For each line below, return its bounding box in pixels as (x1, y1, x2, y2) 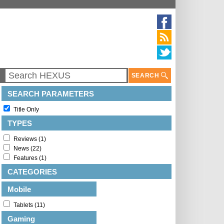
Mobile (7, 185, 31, 193)
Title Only (13, 106, 39, 113)
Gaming (7, 214, 35, 223)
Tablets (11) (13, 201, 45, 208)
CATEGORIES (7, 167, 57, 176)
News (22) (13, 145, 41, 152)
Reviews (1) (13, 135, 46, 142)
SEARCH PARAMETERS (7, 89, 94, 98)
